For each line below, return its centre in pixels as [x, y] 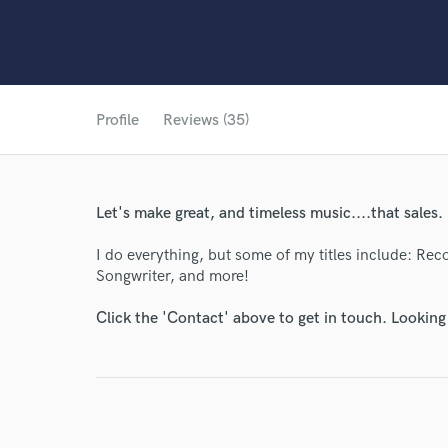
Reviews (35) [206, 120]
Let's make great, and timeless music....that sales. [269, 213]
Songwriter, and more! [172, 276]
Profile [117, 120]
